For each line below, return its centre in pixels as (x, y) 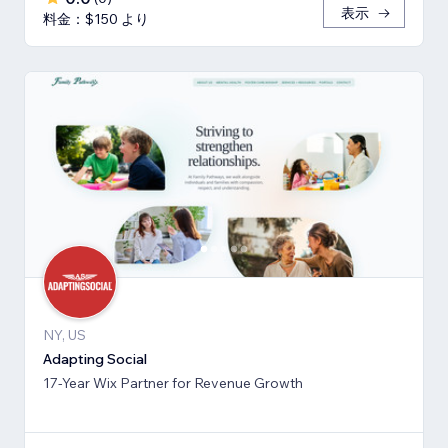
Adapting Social (95, 358)
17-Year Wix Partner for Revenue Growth (173, 382)
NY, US (64, 334)
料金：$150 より (96, 19)
